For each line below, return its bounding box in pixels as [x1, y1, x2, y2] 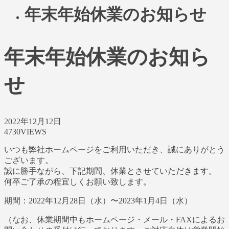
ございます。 [4, 155, 53, 165]
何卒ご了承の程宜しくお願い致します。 [4, 177, 151, 186]
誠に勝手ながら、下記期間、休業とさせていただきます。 [4, 166, 217, 175]
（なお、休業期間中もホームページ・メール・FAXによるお [4, 215, 225, 224]
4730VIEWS [4, 127, 47, 136]
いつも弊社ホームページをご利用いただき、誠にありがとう [4, 145, 225, 154]
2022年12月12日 [4, 117, 61, 126]
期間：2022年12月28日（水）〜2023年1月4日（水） [4, 196, 192, 205]
